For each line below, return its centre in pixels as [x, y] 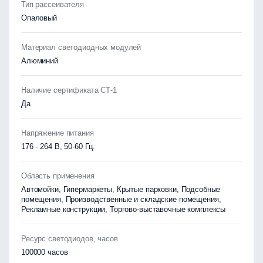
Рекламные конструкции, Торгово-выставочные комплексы [124, 209]
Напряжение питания [58, 133]
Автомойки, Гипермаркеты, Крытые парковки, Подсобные [121, 189]
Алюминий [40, 61]
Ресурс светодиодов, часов [70, 239]
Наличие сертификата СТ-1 [69, 90]
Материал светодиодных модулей [81, 47]
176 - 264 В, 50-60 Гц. [58, 146]
